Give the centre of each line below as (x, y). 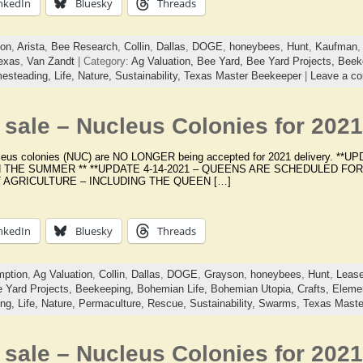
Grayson (224, 274)
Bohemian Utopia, (254, 288)
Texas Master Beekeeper (242, 75)
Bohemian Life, (173, 288)
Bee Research (84, 46)
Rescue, (168, 303)
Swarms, (280, 303)
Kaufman (336, 46)
